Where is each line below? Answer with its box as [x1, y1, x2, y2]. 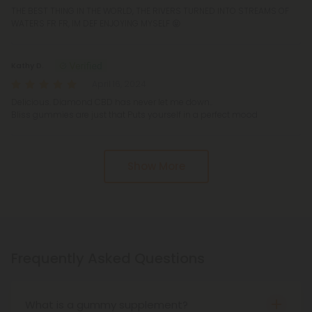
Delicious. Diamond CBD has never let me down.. [11, 96, 212, 109]
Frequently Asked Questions [11, 249, 205, 269]
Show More [127, 159, 185, 174]
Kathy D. [11, 60, 44, 72]
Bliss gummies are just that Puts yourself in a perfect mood [11, 109, 258, 121]
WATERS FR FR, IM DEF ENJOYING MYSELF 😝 [11, 17, 181, 30]
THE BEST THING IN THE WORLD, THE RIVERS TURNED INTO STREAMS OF [11, 5, 289, 17]
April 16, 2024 [92, 78, 146, 91]
